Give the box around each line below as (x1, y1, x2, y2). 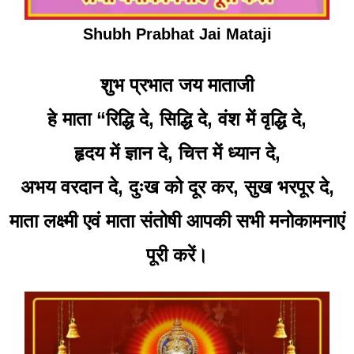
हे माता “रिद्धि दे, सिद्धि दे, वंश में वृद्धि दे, (47, 107, 307, 130)
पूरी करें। (146, 243, 208, 265)
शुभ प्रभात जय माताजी (100, 73, 254, 96)
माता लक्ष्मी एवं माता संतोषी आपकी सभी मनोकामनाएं (9, 209, 345, 232)
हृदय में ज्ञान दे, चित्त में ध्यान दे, (73, 141, 281, 164)
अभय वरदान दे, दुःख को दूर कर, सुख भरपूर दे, (20, 175, 334, 198)
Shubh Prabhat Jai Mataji (82, 24, 272, 43)
